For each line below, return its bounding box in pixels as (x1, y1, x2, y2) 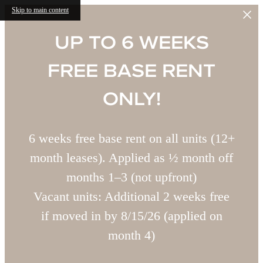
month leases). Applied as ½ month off (30, 150, 233, 166)
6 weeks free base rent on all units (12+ (28, 131, 235, 146)
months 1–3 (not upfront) (66, 170, 197, 185)
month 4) (108, 228, 155, 243)
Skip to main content (12, 6, 69, 14)
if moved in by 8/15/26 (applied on (41, 208, 222, 224)
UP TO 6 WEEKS (54, 28, 209, 56)
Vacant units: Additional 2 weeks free (33, 189, 230, 204)
